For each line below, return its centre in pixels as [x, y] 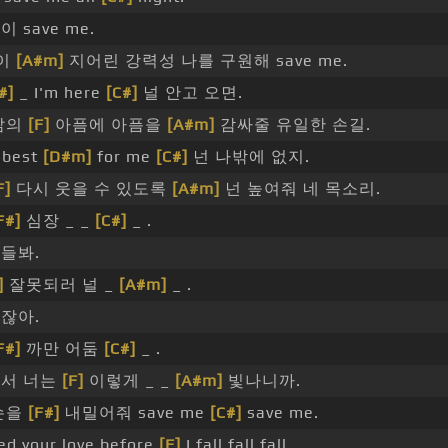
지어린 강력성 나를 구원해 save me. [206, 61]
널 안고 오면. [190, 93]
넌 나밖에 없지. [249, 157]
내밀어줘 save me [135, 413]
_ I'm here [60, 93]
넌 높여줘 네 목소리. [300, 189]
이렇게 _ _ [129, 381]
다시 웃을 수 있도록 [91, 189]
